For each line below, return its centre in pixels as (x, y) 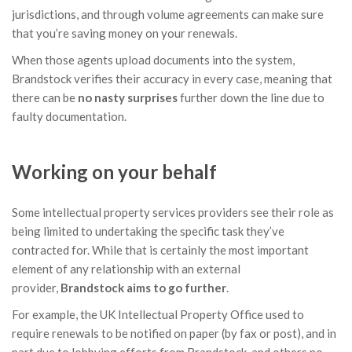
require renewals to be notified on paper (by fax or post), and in (174, 334)
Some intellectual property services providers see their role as (173, 213)
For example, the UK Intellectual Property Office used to (158, 315)
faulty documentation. (69, 117)
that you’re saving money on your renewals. (125, 33)
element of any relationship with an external (126, 269)
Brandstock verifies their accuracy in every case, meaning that (172, 79)
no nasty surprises (128, 98)
